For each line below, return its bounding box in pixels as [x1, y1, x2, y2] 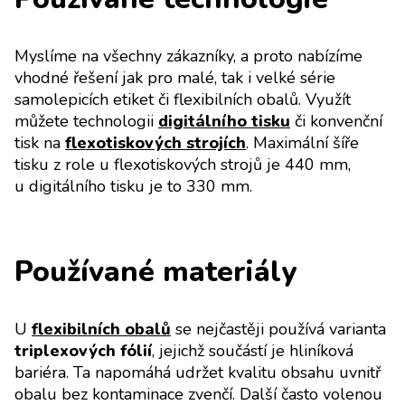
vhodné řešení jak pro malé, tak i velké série [14, 67, 335, 89]
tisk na [14, 132, 65, 155]
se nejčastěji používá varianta [171, 318, 386, 341]
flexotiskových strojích [65, 132, 246, 155]
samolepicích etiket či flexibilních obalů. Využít [14, 89, 351, 111]
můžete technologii [14, 110, 158, 133]
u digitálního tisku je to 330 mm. [14, 175, 252, 198]
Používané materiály [14, 252, 297, 292]
